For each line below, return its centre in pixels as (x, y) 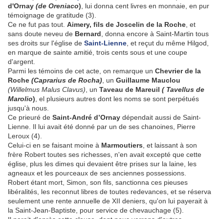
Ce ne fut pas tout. (37, 25)
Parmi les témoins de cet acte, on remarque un (81, 71)
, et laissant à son (170, 145)
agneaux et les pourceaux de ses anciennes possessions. (97, 173)
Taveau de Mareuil (131, 90)
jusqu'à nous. (28, 108)
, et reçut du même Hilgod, (168, 43)
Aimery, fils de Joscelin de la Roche (126, 25)
